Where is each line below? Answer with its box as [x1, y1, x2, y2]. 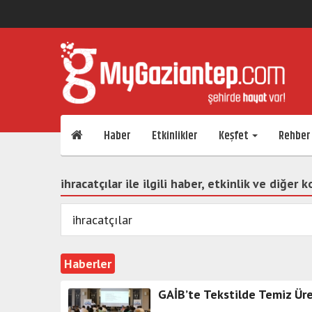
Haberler [64, 256, 111, 272]
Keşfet [219, 127, 251, 145]
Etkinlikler [152, 127, 198, 145]
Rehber [279, 127, 311, 145]
